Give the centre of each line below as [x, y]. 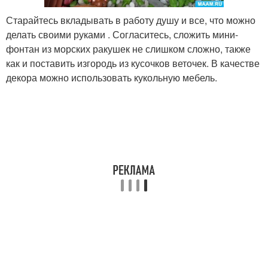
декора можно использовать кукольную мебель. [112, 77]
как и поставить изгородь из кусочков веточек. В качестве [133, 63]
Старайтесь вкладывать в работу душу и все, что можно [131, 20]
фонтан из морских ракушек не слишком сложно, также [128, 48]
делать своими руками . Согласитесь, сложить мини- [122, 34]
